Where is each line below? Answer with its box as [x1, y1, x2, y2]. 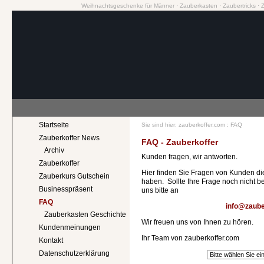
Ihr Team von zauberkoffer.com [141, 233, 239, 242]
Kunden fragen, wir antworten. [141, 152, 237, 161]
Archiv [44, 146, 64, 154]
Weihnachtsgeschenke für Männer [81, 2, 174, 9]
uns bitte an [141, 186, 179, 194]
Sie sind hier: [141, 121, 179, 128]
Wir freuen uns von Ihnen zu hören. [141, 217, 253, 226]
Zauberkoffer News [39, 134, 100, 142]
